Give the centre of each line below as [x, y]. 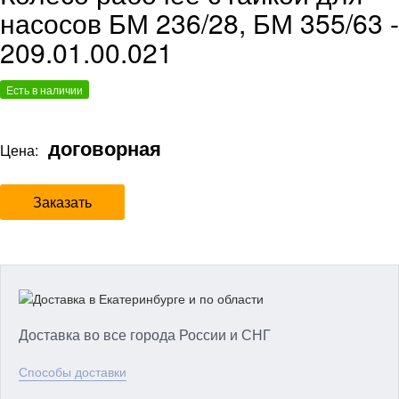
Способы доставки [73, 371]
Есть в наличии [45, 89]
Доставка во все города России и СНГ [145, 334]
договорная [102, 147]
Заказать [62, 201]
